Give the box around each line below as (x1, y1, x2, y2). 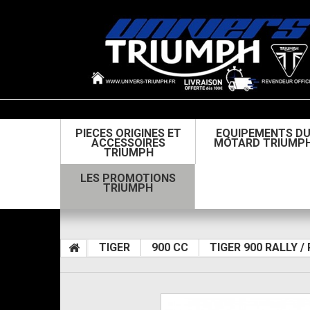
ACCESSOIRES (91, 136, 165, 149)
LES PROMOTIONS (80, 172, 176, 185)
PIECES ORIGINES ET (75, 127, 181, 140)
